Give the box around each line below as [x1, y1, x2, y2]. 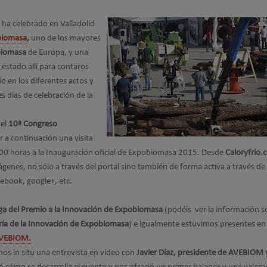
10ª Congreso [8, 120, 57, 129]
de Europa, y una [28, 48, 88, 57]
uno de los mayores [29, 34, 101, 43]
